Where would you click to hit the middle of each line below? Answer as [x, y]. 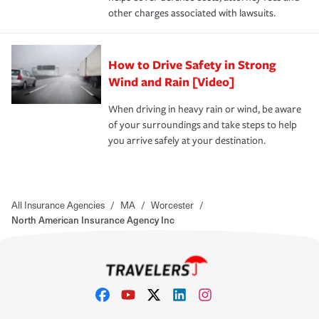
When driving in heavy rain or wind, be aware [205, 109]
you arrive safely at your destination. [187, 140]
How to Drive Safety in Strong [192, 64]
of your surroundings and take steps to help [203, 125]
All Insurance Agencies [58, 204]
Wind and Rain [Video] [171, 81]
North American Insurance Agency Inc [93, 219]
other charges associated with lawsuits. [192, 13]
